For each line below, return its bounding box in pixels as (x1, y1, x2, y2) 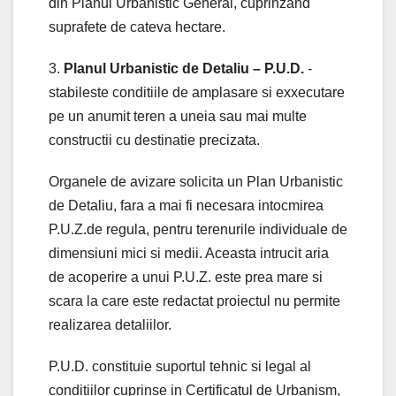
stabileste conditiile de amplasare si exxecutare (49, 84, 345, 100)
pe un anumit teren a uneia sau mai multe (49, 108, 307, 124)
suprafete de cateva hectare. (49, 19, 225, 34)
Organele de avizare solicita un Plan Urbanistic (49, 173, 343, 189)
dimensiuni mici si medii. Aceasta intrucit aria (49, 245, 329, 261)
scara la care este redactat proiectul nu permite (49, 293, 340, 308)
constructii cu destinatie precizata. (49, 132, 260, 148)
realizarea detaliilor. (49, 316, 171, 332)
